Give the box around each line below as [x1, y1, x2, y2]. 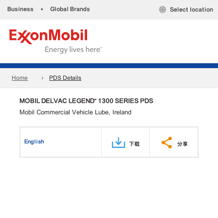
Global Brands [50, 6, 90, 12]
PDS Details [49, 74, 82, 82]
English [24, 138, 44, 145]
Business [7, 6, 34, 12]
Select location [170, 6, 213, 13]
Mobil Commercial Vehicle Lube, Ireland [19, 109, 131, 116]
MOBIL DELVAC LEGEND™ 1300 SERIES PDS [19, 97, 153, 105]
